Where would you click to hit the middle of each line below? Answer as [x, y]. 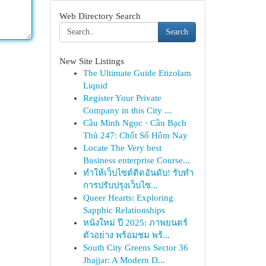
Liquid [95, 85]
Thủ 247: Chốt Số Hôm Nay [135, 135]
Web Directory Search [100, 16]
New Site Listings [91, 61]
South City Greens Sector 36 [135, 248]
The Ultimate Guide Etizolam [137, 73]
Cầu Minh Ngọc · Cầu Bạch [134, 123]
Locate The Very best [122, 148]
